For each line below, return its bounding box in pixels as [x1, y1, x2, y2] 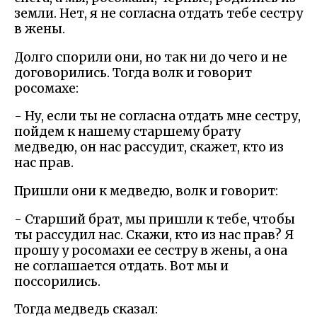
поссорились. [14, 273, 100, 289]
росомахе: [14, 80, 79, 96]
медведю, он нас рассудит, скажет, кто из [14, 139, 284, 156]
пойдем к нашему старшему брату [14, 124, 241, 140]
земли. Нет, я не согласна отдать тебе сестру [14, 6, 303, 22]
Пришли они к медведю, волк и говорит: [14, 183, 278, 199]
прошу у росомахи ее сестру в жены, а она [14, 242, 287, 258]
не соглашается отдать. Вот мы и [14, 258, 229, 274]
